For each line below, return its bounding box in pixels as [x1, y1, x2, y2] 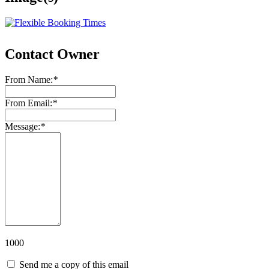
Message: [5, 121, 40, 131]
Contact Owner [5, 46, 100, 62]
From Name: [5, 74, 53, 85]
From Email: [5, 97, 52, 108]
